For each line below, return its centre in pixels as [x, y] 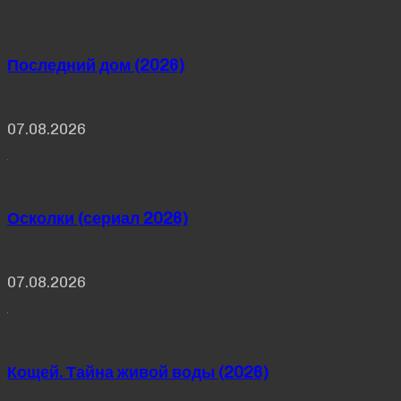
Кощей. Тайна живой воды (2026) [138, 373]
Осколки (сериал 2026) [98, 219]
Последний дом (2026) [96, 65]
